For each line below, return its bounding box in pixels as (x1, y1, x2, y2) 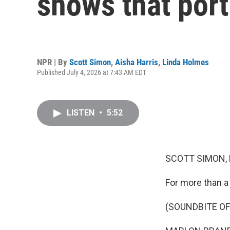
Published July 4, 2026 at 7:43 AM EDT (37, 68, 146, 76)
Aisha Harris (115, 56, 158, 67)
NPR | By (37, 56, 69, 67)
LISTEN (67, 108, 97, 118)
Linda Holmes (162, 56, 209, 67)
